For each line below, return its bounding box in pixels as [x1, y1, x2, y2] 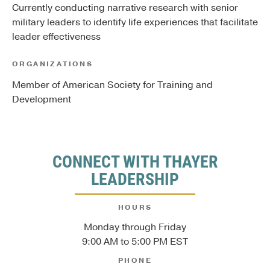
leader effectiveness [12, 30, 101, 44]
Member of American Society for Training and [12, 78, 213, 92]
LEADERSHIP [91, 167, 179, 190]
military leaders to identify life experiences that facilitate [12, 16, 258, 30]
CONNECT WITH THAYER [52, 149, 218, 173]
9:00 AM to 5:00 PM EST [82, 234, 188, 248]
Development [12, 93, 71, 107]
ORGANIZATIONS [12, 59, 93, 69]
